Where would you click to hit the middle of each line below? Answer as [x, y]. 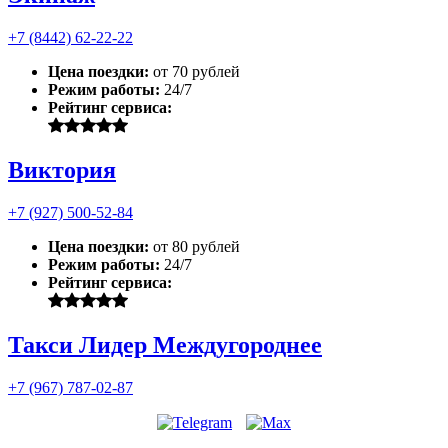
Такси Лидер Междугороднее [165, 344]
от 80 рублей [196, 246]
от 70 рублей [196, 71]
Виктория [62, 169]
